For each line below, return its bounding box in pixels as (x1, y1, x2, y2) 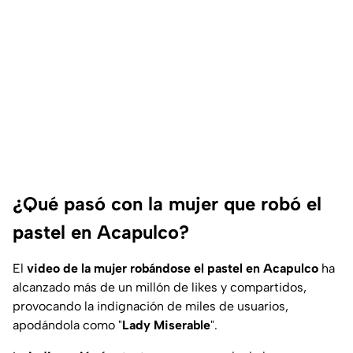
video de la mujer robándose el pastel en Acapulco (24, 261, 318, 277)
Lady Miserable (122, 318, 210, 333)
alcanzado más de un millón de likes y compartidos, (13, 280, 307, 295)
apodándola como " (13, 318, 122, 333)
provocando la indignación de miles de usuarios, (13, 299, 288, 314)
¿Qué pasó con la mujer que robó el (13, 192, 321, 216)
